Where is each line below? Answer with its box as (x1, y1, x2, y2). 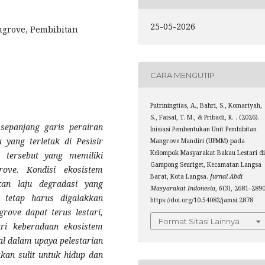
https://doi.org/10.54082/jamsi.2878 (150, 196, 254, 205)
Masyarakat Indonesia (150, 184, 216, 193)
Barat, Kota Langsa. (150, 172, 211, 181)
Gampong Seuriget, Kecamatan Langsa (150, 160, 262, 169)
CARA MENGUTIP (150, 70, 215, 80)
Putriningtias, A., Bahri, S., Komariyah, (150, 101, 263, 110)
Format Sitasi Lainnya (159, 216, 240, 226)
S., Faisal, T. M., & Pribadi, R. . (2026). (150, 113, 260, 122)
